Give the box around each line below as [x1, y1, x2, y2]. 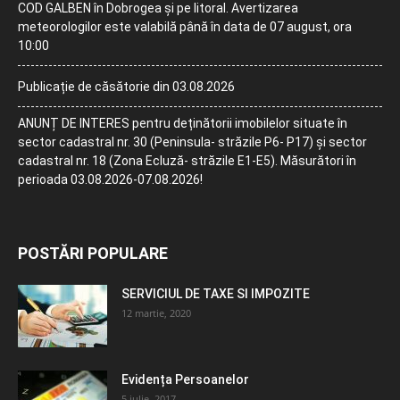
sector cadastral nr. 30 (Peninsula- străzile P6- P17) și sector [18, 134, 367, 149]
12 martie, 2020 [121, 305, 191, 320]
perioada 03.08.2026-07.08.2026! [18, 171, 203, 187]
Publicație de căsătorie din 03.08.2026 [18, 79, 235, 94]
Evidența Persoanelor [121, 371, 249, 387]
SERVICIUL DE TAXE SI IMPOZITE [121, 286, 310, 301]
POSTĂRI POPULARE [18, 243, 168, 262]
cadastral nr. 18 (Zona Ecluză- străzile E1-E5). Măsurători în [18, 153, 356, 168]
